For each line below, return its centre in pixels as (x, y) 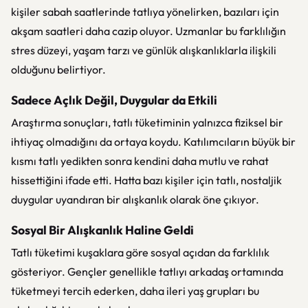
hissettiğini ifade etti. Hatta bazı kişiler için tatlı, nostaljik (146, 180)
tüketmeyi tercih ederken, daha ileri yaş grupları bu (135, 291)
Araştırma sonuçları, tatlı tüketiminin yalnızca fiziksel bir (147, 122)
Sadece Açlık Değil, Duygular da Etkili (114, 100)
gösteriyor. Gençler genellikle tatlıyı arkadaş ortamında (147, 272)
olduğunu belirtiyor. (58, 69)
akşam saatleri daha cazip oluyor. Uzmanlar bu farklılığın (148, 31)
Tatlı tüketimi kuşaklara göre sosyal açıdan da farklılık (140, 252)
